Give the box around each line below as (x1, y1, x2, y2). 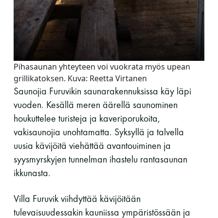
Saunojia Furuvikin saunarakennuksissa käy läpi (14, 84, 191, 97)
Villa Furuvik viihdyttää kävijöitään (14, 192, 141, 205)
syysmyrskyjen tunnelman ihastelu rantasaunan (14, 152, 187, 165)
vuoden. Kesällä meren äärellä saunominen (14, 98, 178, 111)
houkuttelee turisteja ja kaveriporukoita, (14, 111, 160, 125)
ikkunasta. (14, 166, 53, 179)
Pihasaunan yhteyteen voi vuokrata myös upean (14, 61, 190, 72)
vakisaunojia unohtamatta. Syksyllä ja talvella (14, 125, 184, 138)
